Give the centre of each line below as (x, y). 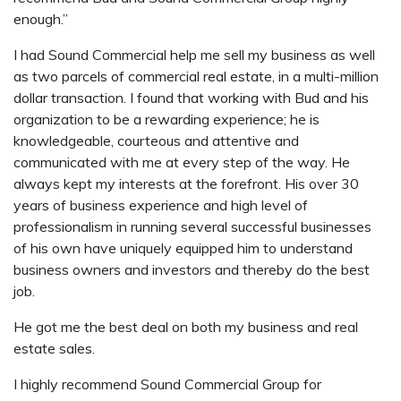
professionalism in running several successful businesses (192, 226)
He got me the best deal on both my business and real (186, 327)
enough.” (41, 19)
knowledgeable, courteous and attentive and (156, 141)
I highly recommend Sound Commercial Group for (167, 384)
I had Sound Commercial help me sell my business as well (194, 55)
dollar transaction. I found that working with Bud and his (191, 98)
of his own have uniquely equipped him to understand (183, 248)
